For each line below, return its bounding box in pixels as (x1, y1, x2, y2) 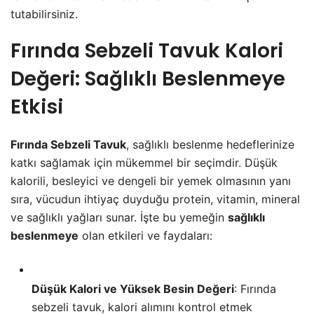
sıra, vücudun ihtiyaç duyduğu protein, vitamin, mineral (11, 192, 300, 207)
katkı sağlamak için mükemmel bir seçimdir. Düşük (11, 156, 278, 170)
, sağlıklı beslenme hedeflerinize (126, 137, 294, 152)
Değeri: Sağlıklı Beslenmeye (11, 65, 285, 93)
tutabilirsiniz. (11, 7, 78, 22)
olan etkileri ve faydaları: (78, 228, 212, 243)
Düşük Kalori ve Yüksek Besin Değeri (32, 282, 234, 296)
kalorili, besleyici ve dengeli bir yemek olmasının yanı (11, 174, 291, 189)
